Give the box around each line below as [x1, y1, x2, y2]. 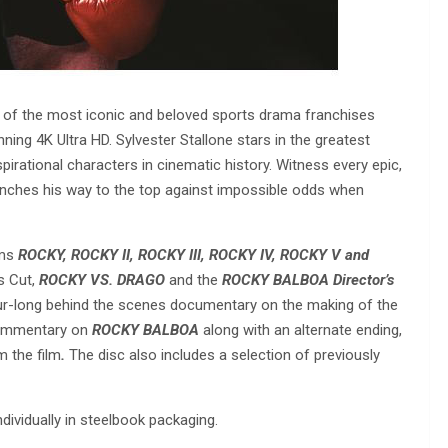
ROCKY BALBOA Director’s [218, 270, 394, 289]
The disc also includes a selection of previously [69, 345, 380, 364]
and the [169, 270, 218, 289]
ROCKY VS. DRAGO [39, 270, 169, 289]
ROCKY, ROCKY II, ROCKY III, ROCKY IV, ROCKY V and [18, 245, 369, 264]
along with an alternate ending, [199, 320, 402, 339]
